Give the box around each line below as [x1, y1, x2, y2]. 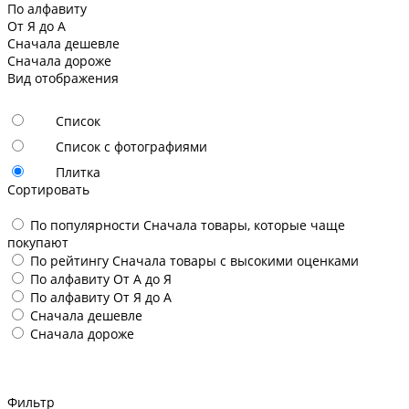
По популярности [30, 215, 143, 234]
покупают [7, 233, 68, 251]
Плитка [56, 163, 100, 181]
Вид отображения [7, 68, 119, 87]
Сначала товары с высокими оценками [112, 251, 359, 269]
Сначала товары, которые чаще [143, 215, 345, 234]
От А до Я [113, 269, 172, 288]
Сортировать [7, 180, 89, 198]
